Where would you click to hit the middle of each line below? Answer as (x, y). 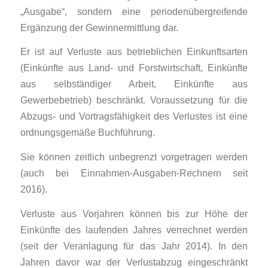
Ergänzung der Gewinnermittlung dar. (99, 27)
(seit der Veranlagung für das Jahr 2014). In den (134, 246)
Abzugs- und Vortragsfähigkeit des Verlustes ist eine (134, 116)
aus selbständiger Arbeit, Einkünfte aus (134, 84)
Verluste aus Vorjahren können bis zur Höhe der (134, 213)
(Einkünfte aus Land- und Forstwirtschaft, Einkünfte (134, 68)
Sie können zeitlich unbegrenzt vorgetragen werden (134, 156)
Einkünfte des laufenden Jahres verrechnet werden (134, 229)
